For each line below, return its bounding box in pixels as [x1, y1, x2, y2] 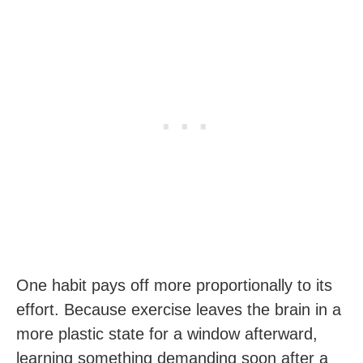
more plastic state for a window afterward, [16, 325, 318, 343]
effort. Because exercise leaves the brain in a [16, 301, 341, 318]
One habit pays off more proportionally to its [16, 276, 332, 294]
